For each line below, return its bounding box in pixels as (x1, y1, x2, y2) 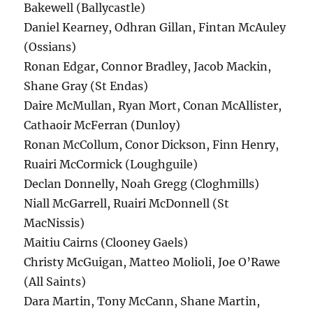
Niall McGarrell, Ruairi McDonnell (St (24, 196, 230, 211)
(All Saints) (24, 275, 87, 289)
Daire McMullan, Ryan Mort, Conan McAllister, (24, 99, 282, 113)
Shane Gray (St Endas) (24, 79, 149, 94)
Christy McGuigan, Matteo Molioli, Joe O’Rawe (24, 255, 281, 270)
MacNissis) (24, 216, 85, 231)
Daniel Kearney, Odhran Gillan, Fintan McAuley (24, 20, 286, 35)
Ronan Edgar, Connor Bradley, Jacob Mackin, (24, 59, 272, 74)
